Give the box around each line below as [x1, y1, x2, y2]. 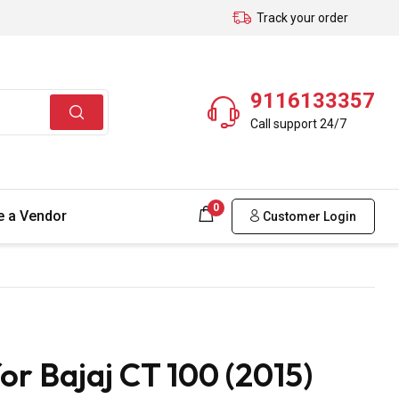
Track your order [256, 11, 348, 25]
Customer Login [260, 208, 356, 224]
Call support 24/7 [250, 116, 346, 131]
